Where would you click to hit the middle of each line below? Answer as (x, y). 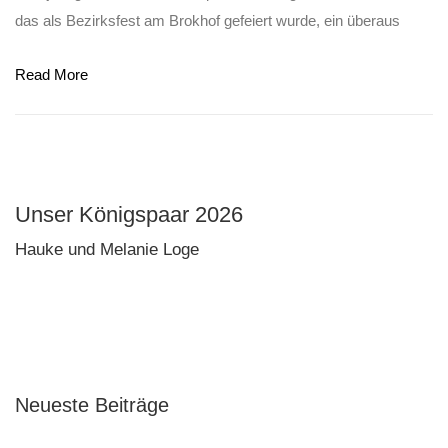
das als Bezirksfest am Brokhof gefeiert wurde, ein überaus (207, 20)
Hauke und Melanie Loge (107, 249)
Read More (51, 74)
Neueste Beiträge (92, 404)
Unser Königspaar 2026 (129, 214)
